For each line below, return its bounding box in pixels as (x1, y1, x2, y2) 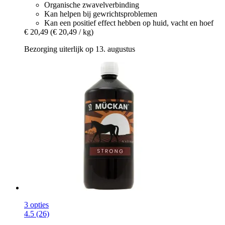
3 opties (24, 200, 49, 209)
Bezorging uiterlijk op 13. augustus (24, 45, 135, 54)
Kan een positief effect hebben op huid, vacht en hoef (44, 19, 213, 28)
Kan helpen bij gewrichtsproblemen (44, 10, 157, 19)
